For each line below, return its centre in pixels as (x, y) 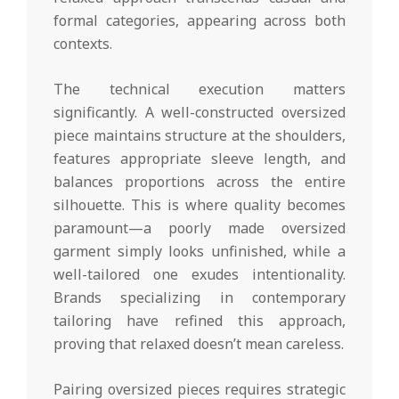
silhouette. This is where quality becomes (199, 204)
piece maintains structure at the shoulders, (199, 135)
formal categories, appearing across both (199, 20)
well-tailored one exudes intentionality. (199, 274)
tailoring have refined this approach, (199, 320)
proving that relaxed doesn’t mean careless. (199, 343)
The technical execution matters (199, 89)
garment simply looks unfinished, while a (199, 251)
